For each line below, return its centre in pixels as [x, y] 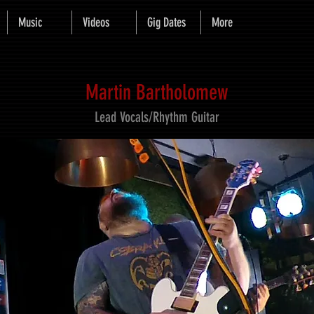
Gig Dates [166, 22]
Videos [96, 22]
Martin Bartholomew [157, 93]
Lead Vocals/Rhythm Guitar [157, 117]
